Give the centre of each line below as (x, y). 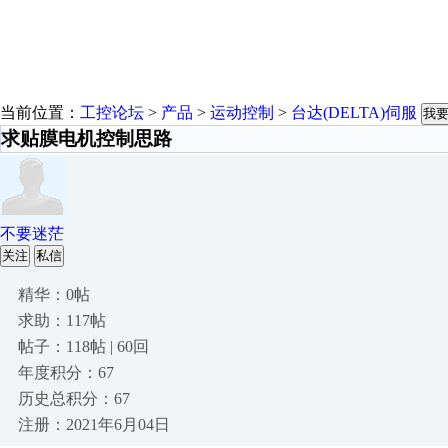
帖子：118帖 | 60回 (83, 346)
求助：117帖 (62, 320)
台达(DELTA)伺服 (354, 112)
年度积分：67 (66, 372)
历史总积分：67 (74, 398)
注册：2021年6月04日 (94, 424)
